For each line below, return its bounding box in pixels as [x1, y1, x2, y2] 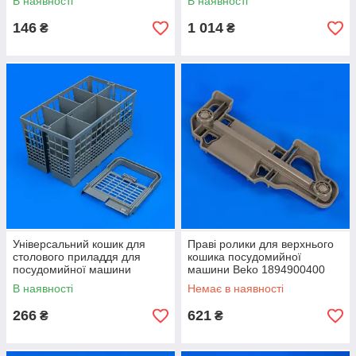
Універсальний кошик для [13, 238, 145, 250]
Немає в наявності [188, 282, 284, 295]
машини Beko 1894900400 [188, 263, 325, 276]
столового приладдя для [13, 250, 141, 263]
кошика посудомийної [188, 250, 301, 263]
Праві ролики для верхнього [188, 238, 334, 250]
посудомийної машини [13, 263, 131, 276]
